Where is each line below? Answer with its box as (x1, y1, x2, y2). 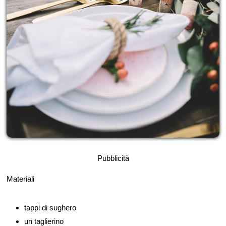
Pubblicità (97, 153, 129, 162)
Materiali (7, 174, 34, 183)
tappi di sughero (24, 203, 76, 212)
